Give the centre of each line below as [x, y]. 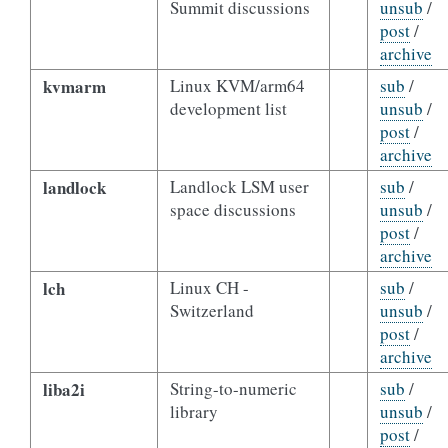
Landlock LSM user [239, 186]
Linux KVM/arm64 [237, 85]
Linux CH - [209, 287]
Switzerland [211, 310]
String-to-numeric [233, 388]
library [193, 411]
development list [228, 108]
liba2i [63, 389]
